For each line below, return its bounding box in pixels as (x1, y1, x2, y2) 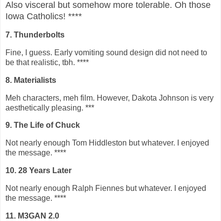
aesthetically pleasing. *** (5, 103, 94, 112)
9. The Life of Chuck (5, 121, 80, 130)
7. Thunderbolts (5, 31, 65, 39)
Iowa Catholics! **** (5, 11, 82, 22)
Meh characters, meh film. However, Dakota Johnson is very (5, 93, 214, 102)
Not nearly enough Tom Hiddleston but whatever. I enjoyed (5, 139, 209, 147)
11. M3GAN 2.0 (5, 211, 61, 220)
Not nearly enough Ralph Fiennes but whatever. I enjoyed (5, 184, 206, 192)
